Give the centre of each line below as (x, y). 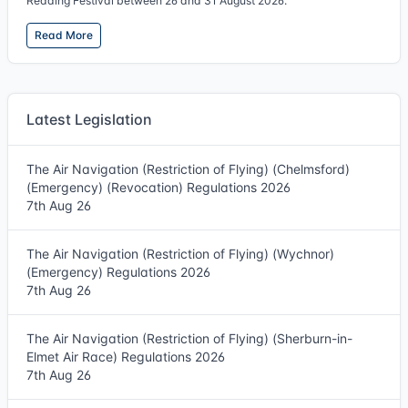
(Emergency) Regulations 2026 (118, 272)
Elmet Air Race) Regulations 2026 (126, 357)
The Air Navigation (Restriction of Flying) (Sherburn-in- (189, 338)
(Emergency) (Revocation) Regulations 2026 (158, 187)
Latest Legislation (89, 119)
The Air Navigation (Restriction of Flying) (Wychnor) (180, 254)
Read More (64, 35)
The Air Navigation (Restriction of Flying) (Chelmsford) (188, 169)
